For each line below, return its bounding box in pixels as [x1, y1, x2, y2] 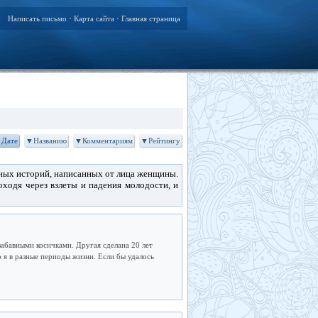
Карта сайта [74, 14, 114, 23]
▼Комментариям [75, 136, 133, 145]
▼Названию [26, 136, 67, 145]
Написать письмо [8, 14, 67, 23]
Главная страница [121, 14, 180, 23]
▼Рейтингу [141, 136, 180, 145]
